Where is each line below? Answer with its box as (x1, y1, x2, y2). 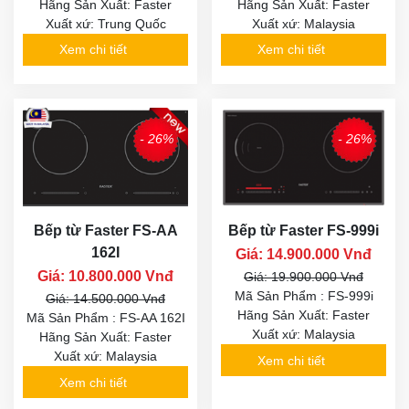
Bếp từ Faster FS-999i (228, 223, 379, 239)
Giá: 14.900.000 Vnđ (236, 246, 372, 263)
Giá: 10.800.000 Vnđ (37, 268, 173, 285)
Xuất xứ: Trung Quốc (45, 16, 166, 31)
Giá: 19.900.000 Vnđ (244, 269, 363, 285)
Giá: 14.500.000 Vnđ (46, 291, 165, 307)
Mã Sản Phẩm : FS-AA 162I (26, 310, 185, 326)
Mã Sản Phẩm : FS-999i (234, 288, 373, 304)
